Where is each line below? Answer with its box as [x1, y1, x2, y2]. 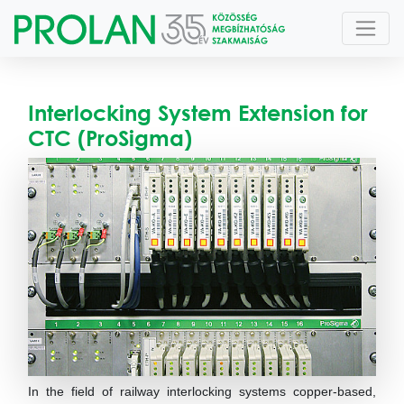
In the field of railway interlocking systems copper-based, [28, 383, 376, 399]
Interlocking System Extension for [28, 99, 368, 125]
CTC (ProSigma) [28, 124, 192, 151]
